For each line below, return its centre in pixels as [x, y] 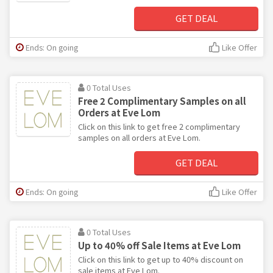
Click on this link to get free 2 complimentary [159, 126]
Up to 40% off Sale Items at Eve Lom [159, 245]
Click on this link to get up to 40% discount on [161, 259]
